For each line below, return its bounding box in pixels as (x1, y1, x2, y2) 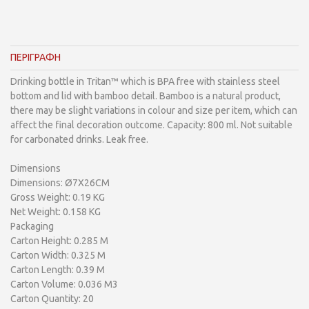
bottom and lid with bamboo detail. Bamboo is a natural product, (10, 90, 281, 101)
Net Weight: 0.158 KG (10, 206, 101, 217)
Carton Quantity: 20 (10, 293, 94, 304)
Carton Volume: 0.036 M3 (10, 279, 118, 290)
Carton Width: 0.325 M (10, 250, 106, 261)
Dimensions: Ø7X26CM (10, 177, 110, 188)
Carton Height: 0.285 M (10, 235, 108, 246)
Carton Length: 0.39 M (10, 264, 105, 275)
